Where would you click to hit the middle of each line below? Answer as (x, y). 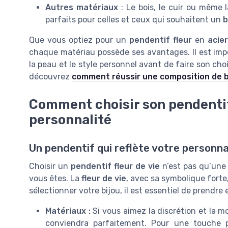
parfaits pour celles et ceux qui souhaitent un (134, 20)
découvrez (50, 77)
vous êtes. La (55, 178)
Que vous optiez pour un (79, 40)
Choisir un (50, 166)
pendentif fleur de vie (115, 166)
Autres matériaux (82, 8)
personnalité (70, 119)
